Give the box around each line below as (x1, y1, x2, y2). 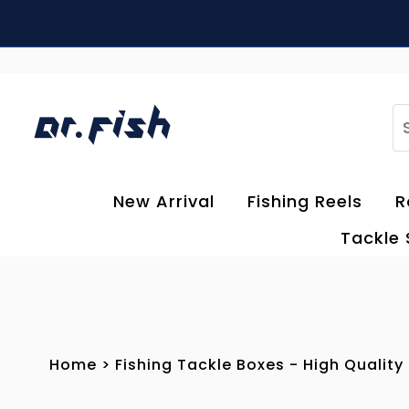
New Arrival (113, 189, 215, 213)
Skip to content (17, 11, 145, 32)
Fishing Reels (247, 189, 363, 213)
